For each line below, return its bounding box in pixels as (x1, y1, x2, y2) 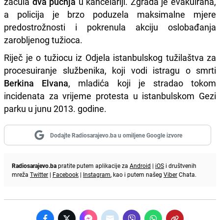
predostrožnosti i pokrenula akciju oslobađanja (4, 21, 216, 33)
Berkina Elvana (4, 77, 69, 89)
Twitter (30, 170, 48, 178)
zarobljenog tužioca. (4, 33, 84, 46)
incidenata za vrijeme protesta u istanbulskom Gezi (4, 89, 216, 102)
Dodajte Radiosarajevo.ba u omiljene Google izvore (50, 131, 182, 139)
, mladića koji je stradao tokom (68, 77, 217, 89)
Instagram (83, 170, 110, 178)
